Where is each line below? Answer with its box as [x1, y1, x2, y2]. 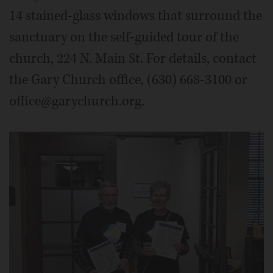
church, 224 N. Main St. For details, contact [9, 49, 257, 68]
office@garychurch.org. [9, 92, 144, 111]
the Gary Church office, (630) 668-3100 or [9, 71, 247, 90]
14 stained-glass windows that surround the [9, 7, 262, 26]
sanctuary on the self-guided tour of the [9, 28, 239, 47]
